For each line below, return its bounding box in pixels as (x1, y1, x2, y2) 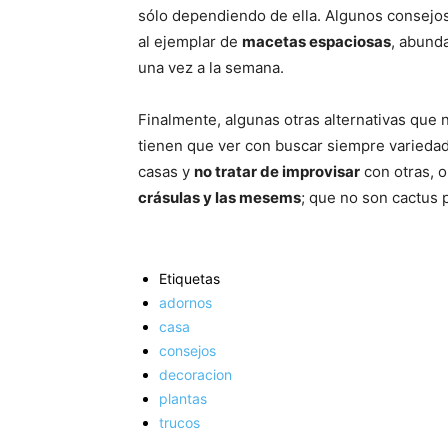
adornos (159, 293, 212, 311)
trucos (159, 413, 200, 431)
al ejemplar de (138, 31, 242, 51)
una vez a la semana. (138, 57, 284, 77)
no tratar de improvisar (194, 161, 360, 181)
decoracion (159, 365, 232, 383)
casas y (138, 161, 194, 181)
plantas (159, 389, 207, 407)
